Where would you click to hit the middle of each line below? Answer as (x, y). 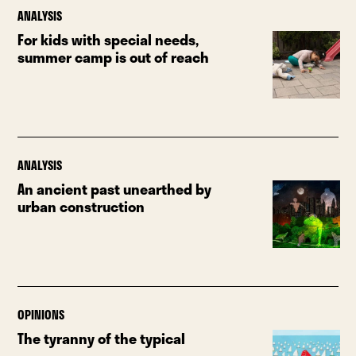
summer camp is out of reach (114, 58)
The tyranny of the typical (102, 338)
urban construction (81, 206)
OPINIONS (41, 314)
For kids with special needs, (108, 40)
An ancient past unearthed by (115, 189)
